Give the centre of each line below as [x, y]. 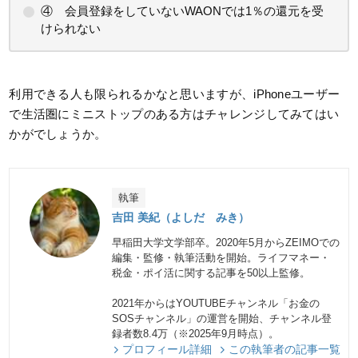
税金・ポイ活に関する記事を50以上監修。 [211, 272]
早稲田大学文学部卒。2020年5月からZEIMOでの [226, 242]
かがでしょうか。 [58, 133]
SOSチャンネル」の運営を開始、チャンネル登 [222, 318]
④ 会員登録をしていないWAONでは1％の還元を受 [183, 10]
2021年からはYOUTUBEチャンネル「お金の [216, 303]
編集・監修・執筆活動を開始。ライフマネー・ [221, 257]
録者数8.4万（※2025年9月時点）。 [196, 333]
